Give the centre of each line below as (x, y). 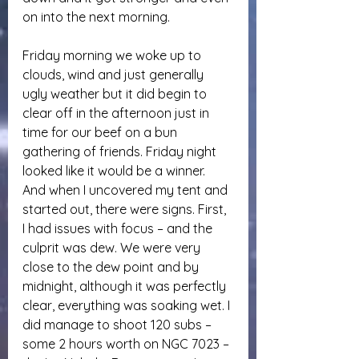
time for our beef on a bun (101, 132)
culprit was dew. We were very (113, 248)
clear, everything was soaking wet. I (128, 305)
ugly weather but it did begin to (116, 94)
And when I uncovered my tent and (127, 190)
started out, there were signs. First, (126, 209)
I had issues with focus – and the (119, 228)
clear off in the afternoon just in (117, 113)
